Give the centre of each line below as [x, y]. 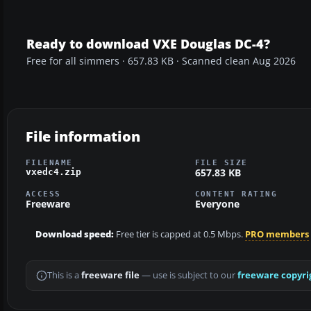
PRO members [277, 235]
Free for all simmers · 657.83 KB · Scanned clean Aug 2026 [161, 61]
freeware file [110, 276]
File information [83, 136]
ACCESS [43, 194]
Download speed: [75, 235]
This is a [64, 276]
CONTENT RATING [236, 194]
